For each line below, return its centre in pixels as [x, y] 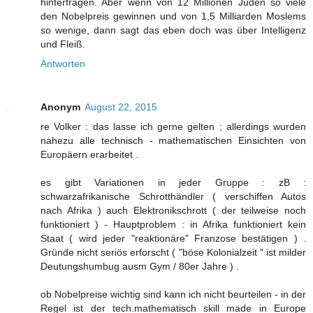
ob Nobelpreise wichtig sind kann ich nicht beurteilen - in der [173, 294]
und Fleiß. [63, 44]
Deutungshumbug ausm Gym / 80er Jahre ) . [140, 267]
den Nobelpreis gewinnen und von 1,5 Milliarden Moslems [173, 16]
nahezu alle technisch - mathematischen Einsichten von [173, 141]
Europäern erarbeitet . [89, 155]
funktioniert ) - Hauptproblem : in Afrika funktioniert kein [173, 225]
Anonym [60, 107]
